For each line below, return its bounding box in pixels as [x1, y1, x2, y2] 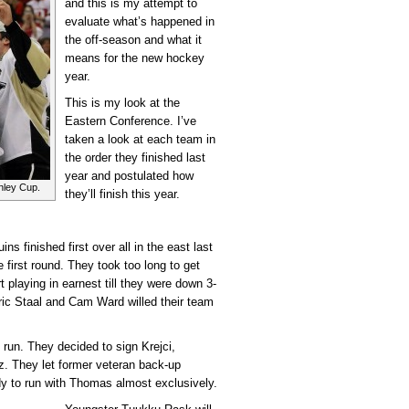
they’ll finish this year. [65, 187, 180, 202]
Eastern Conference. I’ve [65, 114, 196, 129]
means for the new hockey [65, 51, 204, 65]
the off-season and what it [65, 33, 202, 47]
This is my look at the [65, 96, 180, 110]
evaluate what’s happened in [65, 15, 215, 28]
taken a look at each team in [65, 132, 215, 147]
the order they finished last [65, 151, 205, 165]
